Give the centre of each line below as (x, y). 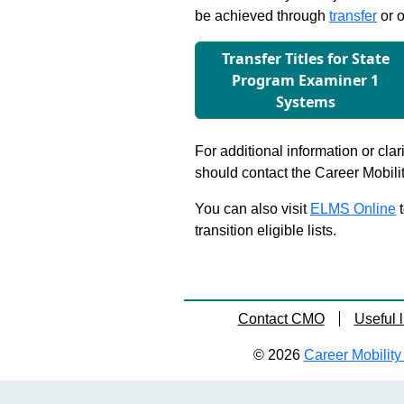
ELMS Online (353, 209)
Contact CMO (281, 319)
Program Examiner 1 (306, 80)
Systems (305, 102)
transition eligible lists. (266, 230)
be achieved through (262, 16)
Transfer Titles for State (305, 59)
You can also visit (252, 209)
